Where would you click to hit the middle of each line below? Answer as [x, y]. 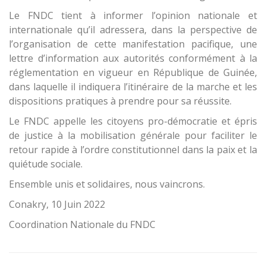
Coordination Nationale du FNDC [82, 225]
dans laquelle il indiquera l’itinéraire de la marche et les [133, 87]
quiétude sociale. [47, 164]
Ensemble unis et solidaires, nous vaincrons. [107, 184]
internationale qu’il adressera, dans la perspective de [133, 30]
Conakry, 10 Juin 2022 [57, 205]
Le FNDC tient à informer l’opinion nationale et [133, 16]
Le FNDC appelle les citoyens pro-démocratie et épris [133, 121]
